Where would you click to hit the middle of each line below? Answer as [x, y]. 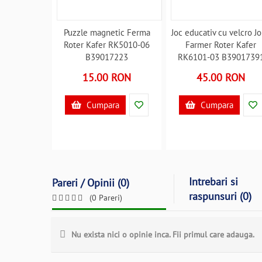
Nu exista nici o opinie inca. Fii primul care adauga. [163, 235]
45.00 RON [221, 77]
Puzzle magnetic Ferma [107, 32]
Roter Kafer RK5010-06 [107, 45]
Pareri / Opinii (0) [91, 183]
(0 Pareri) [106, 198]
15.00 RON [107, 77]
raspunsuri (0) [220, 196]
